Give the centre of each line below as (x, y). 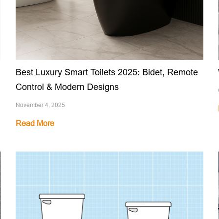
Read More (35, 123)
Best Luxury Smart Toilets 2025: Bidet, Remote (107, 72)
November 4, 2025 (41, 105)
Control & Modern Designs (67, 87)
